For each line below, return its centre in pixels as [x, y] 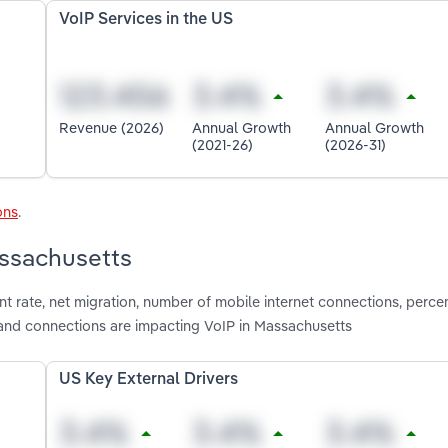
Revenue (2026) [112, 128]
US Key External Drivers [149, 380]
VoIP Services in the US [146, 19]
